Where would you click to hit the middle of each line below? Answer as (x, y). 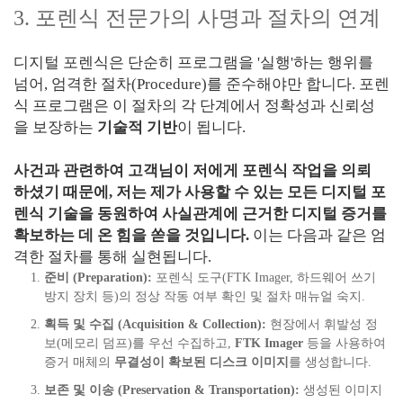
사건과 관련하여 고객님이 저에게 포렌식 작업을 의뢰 (193, 170)
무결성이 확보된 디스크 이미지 (201, 362)
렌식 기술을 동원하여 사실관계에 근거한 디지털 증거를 (200, 214)
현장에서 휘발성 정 (322, 324)
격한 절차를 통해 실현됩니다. (112, 257)
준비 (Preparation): (98, 278)
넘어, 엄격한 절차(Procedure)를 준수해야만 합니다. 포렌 (201, 84)
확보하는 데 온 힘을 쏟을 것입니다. (131, 235)
